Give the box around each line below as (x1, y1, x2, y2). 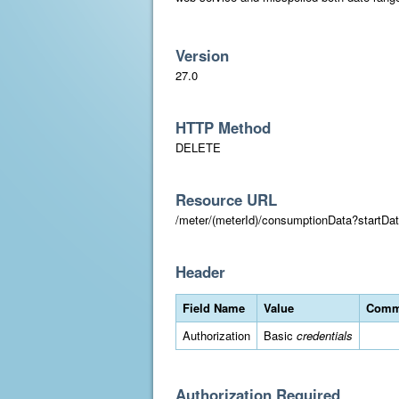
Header (175, 261, 225, 282)
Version (175, 45, 229, 66)
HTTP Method (175, 117, 271, 138)
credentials (297, 327, 353, 344)
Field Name (183, 299, 245, 316)
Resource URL (175, 189, 277, 210)
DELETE (175, 139, 221, 156)
